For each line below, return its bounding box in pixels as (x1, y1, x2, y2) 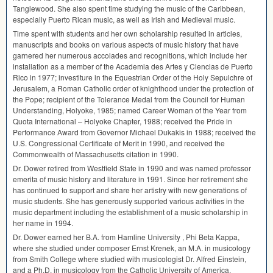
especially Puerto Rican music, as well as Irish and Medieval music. (13, 14, 235, 25)
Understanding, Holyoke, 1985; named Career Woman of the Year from (13, 105, 247, 116)
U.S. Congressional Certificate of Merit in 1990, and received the (13, 138, 225, 149)
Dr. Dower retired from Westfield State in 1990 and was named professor (13, 163, 251, 174)
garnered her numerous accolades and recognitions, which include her (13, 50, 247, 61)
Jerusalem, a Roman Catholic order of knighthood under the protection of (13, 83, 253, 94)
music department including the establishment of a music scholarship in (13, 207, 248, 218)
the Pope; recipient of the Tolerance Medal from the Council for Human (13, 94, 245, 105)
